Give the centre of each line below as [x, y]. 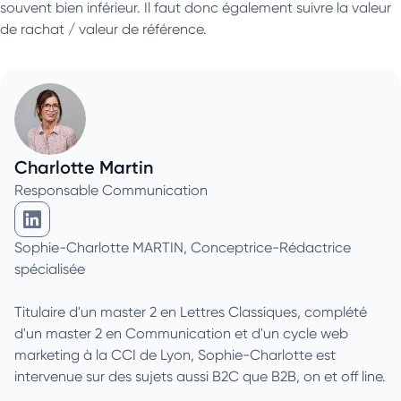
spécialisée [50, 269]
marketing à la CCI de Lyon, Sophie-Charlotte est [175, 354]
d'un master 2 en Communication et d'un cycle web [181, 333]
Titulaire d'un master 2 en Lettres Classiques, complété [191, 311]
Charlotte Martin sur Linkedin [147, 230]
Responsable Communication [111, 190]
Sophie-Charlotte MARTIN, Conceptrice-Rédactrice [183, 247]
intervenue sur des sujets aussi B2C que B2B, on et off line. [200, 376]
